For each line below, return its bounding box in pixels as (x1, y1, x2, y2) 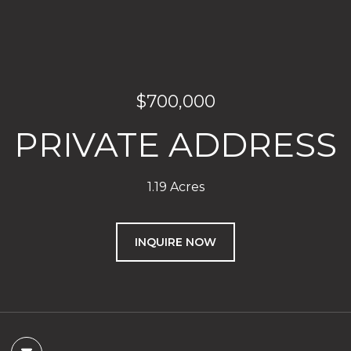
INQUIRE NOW (135, 235, 216, 249)
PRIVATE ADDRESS (14, 124, 337, 165)
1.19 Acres (147, 179, 204, 194)
